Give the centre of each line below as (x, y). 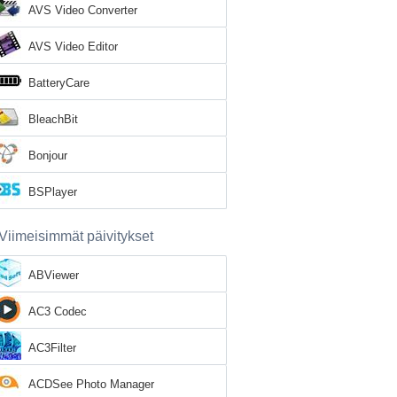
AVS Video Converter (83, 10)
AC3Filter (52, 348)
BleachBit (53, 119)
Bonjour (48, 156)
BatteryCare (59, 83)
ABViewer (54, 275)
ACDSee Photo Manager (91, 384)
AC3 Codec (58, 311)
